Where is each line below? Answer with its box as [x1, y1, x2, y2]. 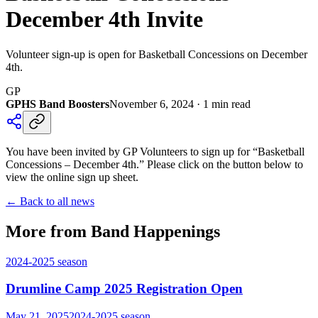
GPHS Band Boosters [6, 97, 109, 110]
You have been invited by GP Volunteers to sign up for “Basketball [6, 145, 305, 158]
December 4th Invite [6, 6, 203, 33]
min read [209, 97, 251, 110]
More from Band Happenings [6, 221, 220, 241]
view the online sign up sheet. [6, 170, 138, 183]
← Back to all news [6, 194, 94, 207]
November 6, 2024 [109, 97, 194, 110]
